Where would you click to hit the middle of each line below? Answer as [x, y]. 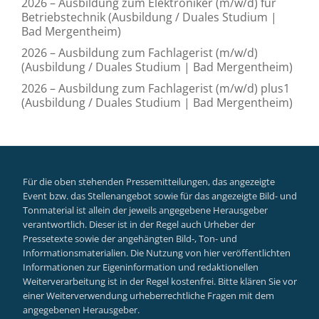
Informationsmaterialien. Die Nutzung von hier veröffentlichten [157, 253]
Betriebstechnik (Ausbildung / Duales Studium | [149, 17]
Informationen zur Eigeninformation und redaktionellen [141, 267]
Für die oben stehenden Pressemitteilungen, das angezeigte [149, 182]
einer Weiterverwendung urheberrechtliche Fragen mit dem [148, 296]
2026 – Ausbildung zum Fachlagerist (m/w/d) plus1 [156, 88]
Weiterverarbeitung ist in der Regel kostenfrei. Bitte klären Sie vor [160, 281]
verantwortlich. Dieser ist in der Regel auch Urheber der [139, 224]
